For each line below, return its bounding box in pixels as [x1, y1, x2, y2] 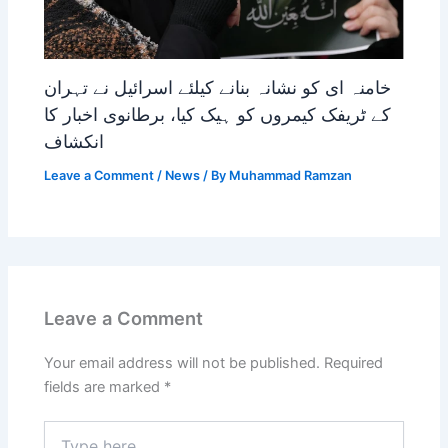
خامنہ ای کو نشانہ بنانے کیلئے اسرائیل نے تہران [44, 76, 392, 99]
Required [324, 353, 384, 372]
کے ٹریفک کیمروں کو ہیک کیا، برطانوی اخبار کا [44, 103, 392, 126]
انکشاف [44, 130, 105, 153]
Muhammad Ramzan [229, 167, 353, 183]
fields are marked [44, 377, 165, 396]
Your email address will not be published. [44, 353, 321, 372]
